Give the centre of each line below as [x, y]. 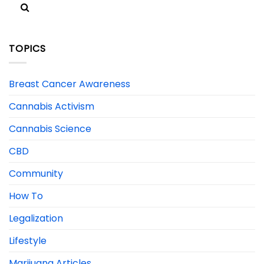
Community [36, 174]
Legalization [36, 219]
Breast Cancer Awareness [70, 84]
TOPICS [27, 48]
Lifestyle [28, 241]
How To [26, 196]
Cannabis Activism [52, 107]
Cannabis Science [50, 129]
